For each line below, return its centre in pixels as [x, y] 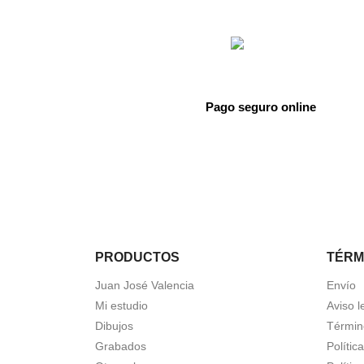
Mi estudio [121, 305]
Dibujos [114, 326]
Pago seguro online [260, 107]
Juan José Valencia [145, 285]
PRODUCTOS [137, 257]
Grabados [121, 346]
